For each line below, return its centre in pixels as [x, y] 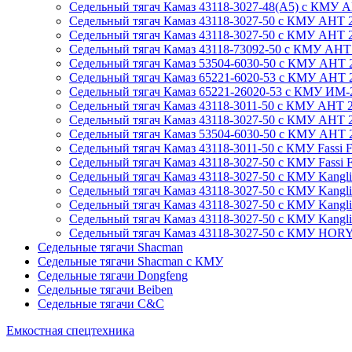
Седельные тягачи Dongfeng [113, 275]
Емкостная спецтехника [70, 330]
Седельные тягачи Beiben [105, 289]
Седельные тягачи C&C [101, 303]
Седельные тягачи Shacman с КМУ [130, 261]
